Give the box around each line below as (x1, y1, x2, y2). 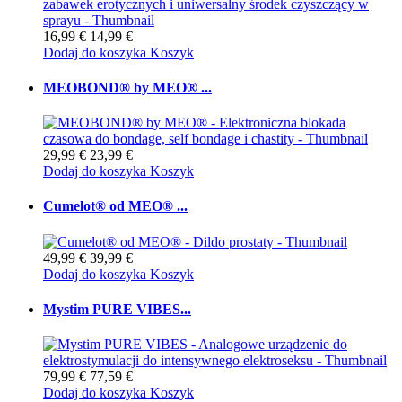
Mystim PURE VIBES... (43, 301, 191, 317)
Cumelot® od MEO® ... (43, 198, 188, 214)
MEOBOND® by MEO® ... (43, 79, 212, 95)
